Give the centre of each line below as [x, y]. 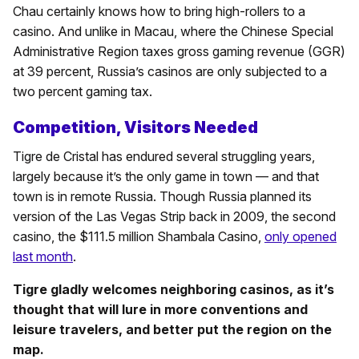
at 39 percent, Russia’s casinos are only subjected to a [170, 71]
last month [43, 256]
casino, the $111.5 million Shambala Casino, [139, 236]
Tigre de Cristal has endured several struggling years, [164, 156]
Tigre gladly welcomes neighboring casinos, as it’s [173, 289]
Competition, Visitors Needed [135, 127]
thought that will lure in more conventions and [160, 309]
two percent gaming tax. [83, 91]
